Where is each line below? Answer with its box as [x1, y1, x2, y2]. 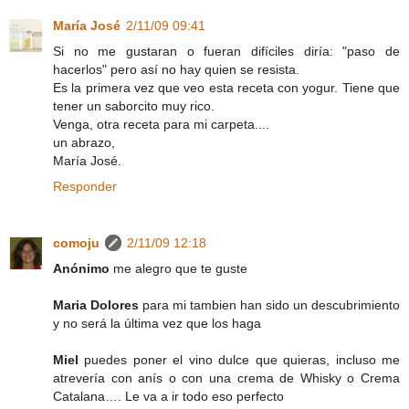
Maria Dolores [53, 297, 142, 312]
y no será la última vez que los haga [53, 315, 261, 330]
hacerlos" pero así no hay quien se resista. [53, 61, 299, 77]
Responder [53, 178, 117, 194]
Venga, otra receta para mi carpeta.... [53, 116, 269, 131]
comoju [53, 235, 100, 250]
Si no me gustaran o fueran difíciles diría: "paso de [53, 43, 400, 58]
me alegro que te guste [113, 260, 247, 276]
